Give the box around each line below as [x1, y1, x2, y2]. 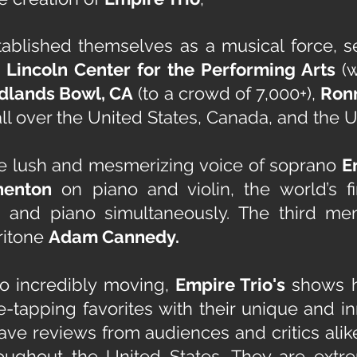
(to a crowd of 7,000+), [133, 83, 320, 104]
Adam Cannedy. [49, 226, 179, 247]
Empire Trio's [175, 274, 286, 295]
